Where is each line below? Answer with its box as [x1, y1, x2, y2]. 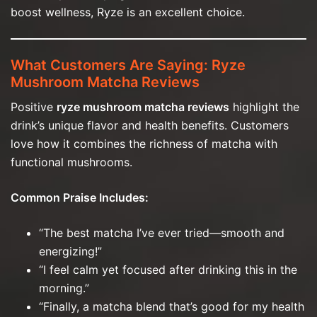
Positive [11, 99, 57, 114]
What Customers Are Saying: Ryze [11, 56, 246, 74]
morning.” [39, 280, 89, 295]
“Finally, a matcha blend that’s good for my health [39, 299, 304, 313]
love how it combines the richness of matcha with [11, 136, 277, 151]
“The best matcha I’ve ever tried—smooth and [39, 225, 284, 240]
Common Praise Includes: [11, 190, 149, 204]
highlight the [229, 99, 299, 114]
